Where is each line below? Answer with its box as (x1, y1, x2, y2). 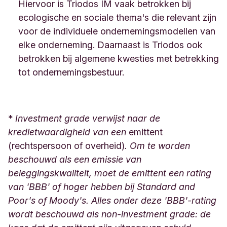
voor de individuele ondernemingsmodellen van (18, 26, 215, 37)
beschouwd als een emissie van (8, 154, 141, 165)
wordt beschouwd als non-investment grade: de (8, 209, 211, 220)
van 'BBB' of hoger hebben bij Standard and (8, 181, 195, 193)
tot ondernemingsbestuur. (18, 67, 127, 78)
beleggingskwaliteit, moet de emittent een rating (8, 168, 211, 179)
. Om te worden (125, 140, 190, 152)
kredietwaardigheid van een (8, 127, 129, 138)
